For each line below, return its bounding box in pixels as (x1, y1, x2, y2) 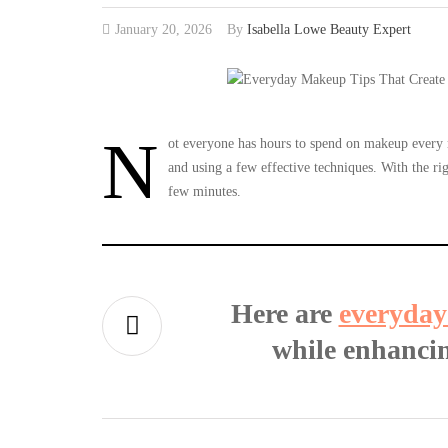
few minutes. (168, 183, 241, 199)
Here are (230, 297, 339, 329)
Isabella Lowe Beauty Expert (247, 22, 411, 37)
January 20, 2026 (115, 22, 212, 37)
